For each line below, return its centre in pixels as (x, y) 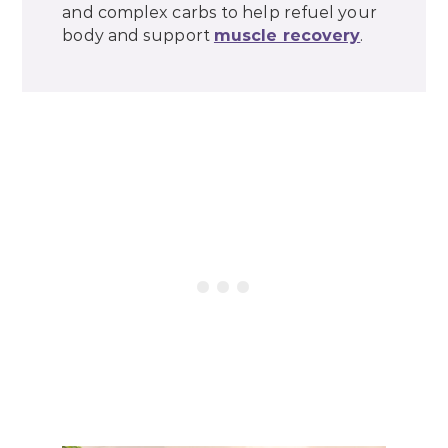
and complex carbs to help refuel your (219, 13)
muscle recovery (287, 36)
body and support (138, 36)
